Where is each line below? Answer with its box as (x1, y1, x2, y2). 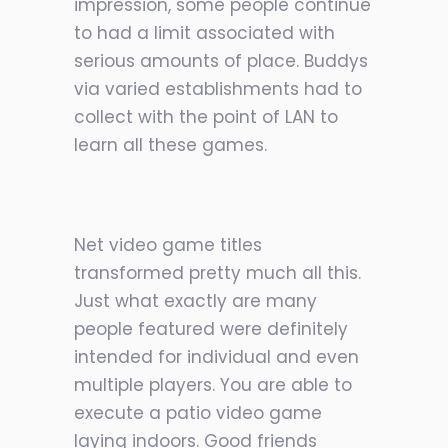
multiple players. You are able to (74, 373, 352, 397)
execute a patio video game (74, 401, 322, 425)
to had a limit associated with (74, 21, 335, 45)
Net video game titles (74, 233, 262, 257)
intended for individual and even (74, 345, 359, 369)
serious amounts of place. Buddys (74, 49, 368, 73)
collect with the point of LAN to (74, 105, 338, 129)
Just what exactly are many (74, 289, 317, 313)
